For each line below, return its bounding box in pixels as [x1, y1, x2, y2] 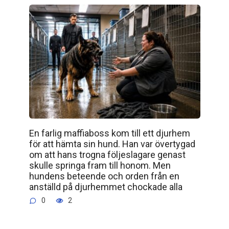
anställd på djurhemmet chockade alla [29, 181, 182, 193]
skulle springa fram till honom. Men [29, 160, 171, 171]
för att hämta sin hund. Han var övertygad [29, 139, 195, 150]
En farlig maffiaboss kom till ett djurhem [29, 128, 190, 139]
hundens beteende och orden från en [29, 171, 179, 182]
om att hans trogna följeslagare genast [29, 149, 186, 161]
